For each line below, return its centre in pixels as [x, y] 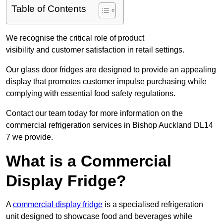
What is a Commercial [89, 161]
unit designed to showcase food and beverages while [99, 217]
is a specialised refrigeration [153, 205]
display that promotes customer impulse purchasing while [106, 82]
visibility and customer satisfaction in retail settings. [95, 50]
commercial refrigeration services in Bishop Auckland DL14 [110, 125]
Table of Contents [49, 9]
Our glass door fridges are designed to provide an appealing [111, 70]
